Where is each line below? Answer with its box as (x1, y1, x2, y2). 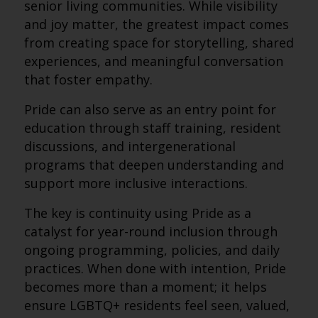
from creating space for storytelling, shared (23, 34, 294, 51)
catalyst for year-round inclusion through (23, 223, 278, 240)
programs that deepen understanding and (23, 156, 284, 173)
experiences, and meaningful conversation (23, 53, 283, 70)
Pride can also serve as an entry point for (23, 101, 276, 118)
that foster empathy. (23, 71, 153, 88)
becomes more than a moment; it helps (23, 278, 267, 295)
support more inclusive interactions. (23, 175, 248, 192)
